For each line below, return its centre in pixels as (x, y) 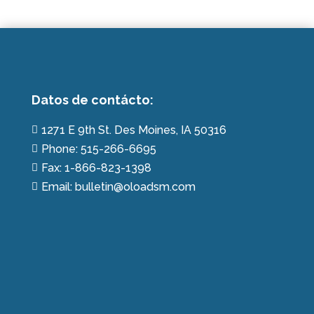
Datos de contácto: (92, 100)
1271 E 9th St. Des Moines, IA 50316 (134, 130)
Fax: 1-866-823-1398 (96, 168)
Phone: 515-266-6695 (98, 149)
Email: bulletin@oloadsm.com (118, 186)
